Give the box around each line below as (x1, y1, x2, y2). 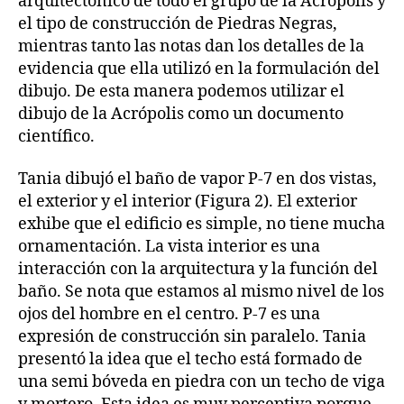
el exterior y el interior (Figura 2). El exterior (18, 191, 357, 212)
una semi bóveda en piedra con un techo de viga (18, 372, 385, 392)
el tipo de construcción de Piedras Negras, (18, 13, 337, 34)
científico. (18, 125, 95, 147)
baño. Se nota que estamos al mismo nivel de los (18, 281, 384, 302)
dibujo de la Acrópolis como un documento (18, 103, 344, 124)
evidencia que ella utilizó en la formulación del (18, 58, 380, 79)
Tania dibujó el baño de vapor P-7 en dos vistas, (18, 169, 377, 189)
